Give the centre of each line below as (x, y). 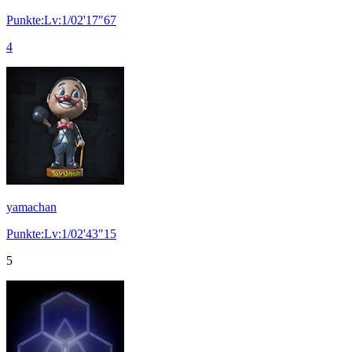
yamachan (31, 207)
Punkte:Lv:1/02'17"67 (61, 20)
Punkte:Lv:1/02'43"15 (61, 233)
